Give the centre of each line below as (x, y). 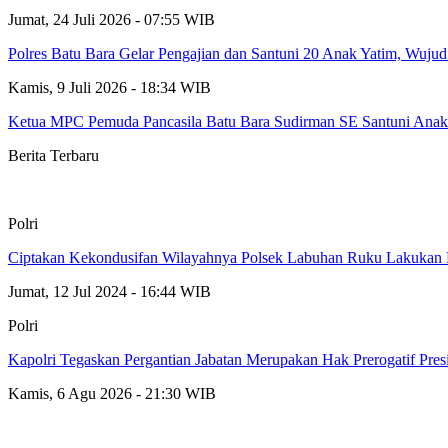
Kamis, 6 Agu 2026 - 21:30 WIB (112, 393)
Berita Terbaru (53, 155)
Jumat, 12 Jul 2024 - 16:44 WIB (109, 291)
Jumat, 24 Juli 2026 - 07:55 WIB (111, 19)
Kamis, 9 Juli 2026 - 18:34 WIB (109, 87)
